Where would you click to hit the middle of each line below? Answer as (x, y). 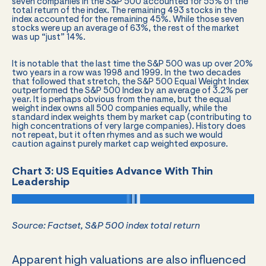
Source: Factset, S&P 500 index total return (106, 226)
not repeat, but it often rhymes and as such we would (117, 135)
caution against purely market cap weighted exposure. (120, 144)
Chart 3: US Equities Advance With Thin (113, 172)
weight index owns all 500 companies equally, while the (120, 109)
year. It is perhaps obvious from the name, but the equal (121, 100)
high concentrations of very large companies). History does (129, 126)
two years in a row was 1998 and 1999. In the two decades (126, 73)
